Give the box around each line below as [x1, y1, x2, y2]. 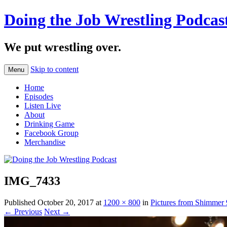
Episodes [24, 92, 53, 101]
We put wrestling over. [4, 40, 121, 54]
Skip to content [30, 64, 79, 73]
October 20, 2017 [37, 198, 94, 207]
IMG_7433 [4, 174, 60, 187]
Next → [44, 207, 70, 216]
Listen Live [24, 101, 61, 110]
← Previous [4, 207, 42, 216]
